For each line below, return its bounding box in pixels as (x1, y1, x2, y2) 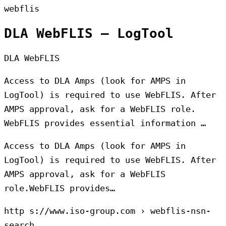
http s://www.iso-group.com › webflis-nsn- (4, 206, 211, 216)
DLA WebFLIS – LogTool (4, 26, 174, 41)
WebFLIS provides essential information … (4, 118, 206, 129)
